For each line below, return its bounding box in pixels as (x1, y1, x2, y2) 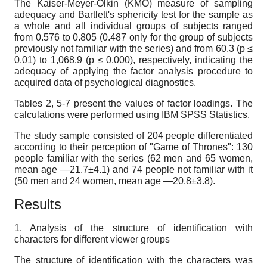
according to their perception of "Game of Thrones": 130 (14, 141, 253, 152)
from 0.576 (14, 32, 60, 42)
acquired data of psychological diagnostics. (14, 77, 196, 88)
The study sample (14, 130, 91, 141)
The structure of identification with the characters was (14, 255, 253, 265)
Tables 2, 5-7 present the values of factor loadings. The (14, 98, 253, 108)
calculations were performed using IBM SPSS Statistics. (14, 109, 250, 120)
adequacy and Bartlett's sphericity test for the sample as (14, 9, 253, 20)
